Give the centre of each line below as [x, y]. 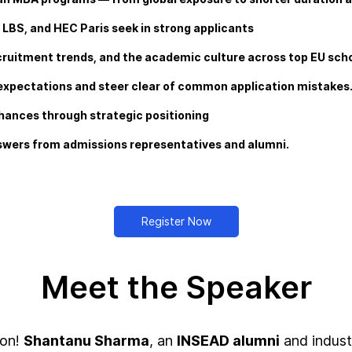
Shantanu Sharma [86, 341]
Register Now [176, 221]
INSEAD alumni [228, 341]
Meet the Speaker [176, 287]
